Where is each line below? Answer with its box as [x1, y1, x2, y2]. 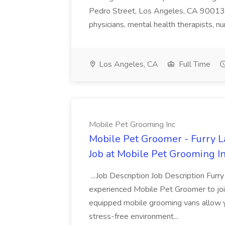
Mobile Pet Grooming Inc [89, 119, 175, 130]
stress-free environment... [89, 211, 180, 222]
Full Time [177, 59, 210, 70]
